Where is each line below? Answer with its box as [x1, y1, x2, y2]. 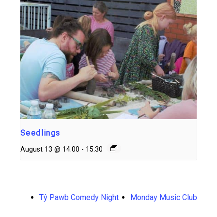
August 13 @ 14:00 [20, 145, 79, 154]
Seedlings [20, 128, 61, 138]
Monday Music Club [130, 192, 197, 202]
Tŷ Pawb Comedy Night [39, 192, 119, 202]
